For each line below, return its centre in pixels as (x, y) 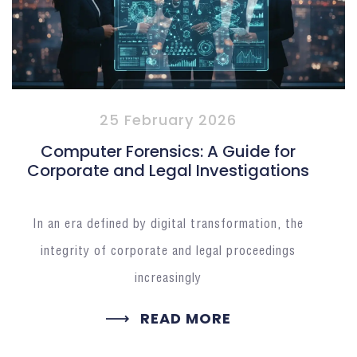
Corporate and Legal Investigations (169, 170)
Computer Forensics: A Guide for (169, 151)
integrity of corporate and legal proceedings (169, 251)
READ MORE (185, 318)
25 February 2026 (169, 120)
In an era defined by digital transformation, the (169, 224)
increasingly (169, 278)
